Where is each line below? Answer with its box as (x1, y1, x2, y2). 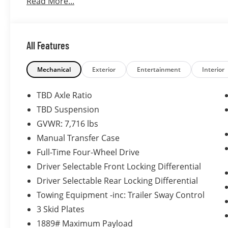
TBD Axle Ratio (37, 89, 93, 101)
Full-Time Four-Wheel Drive (37, 146, 140, 158)
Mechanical (37, 65, 71, 74)
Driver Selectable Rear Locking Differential (37, 175, 198, 186)
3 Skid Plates (37, 203, 85, 215)
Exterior (92, 65, 116, 74)
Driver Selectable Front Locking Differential (37, 160, 202, 172)
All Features (26, 39, 69, 51)
